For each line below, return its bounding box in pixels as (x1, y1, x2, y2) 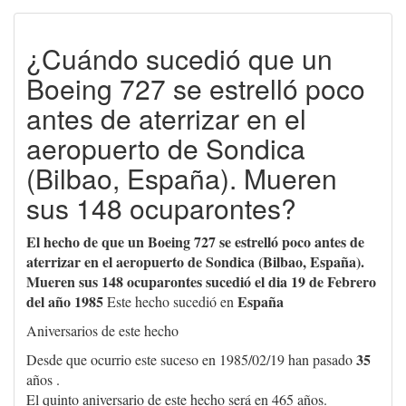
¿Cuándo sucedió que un (26, 38, 333, 78)
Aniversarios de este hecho (26, 320, 179, 340)
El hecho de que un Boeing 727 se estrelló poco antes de (26, 230, 364, 252)
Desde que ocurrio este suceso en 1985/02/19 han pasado (26, 349, 356, 369)
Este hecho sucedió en (103, 291, 237, 311)
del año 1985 (26, 290, 103, 312)
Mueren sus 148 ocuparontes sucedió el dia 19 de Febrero (26, 270, 376, 292)
